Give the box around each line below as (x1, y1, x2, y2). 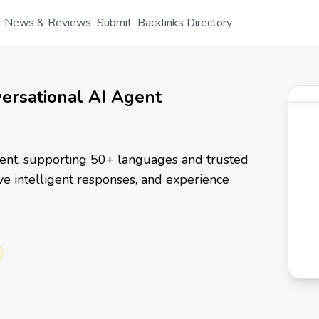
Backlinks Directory (137, 15, 232, 31)
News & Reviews (4, 15, 91, 31)
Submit (97, 15, 132, 31)
